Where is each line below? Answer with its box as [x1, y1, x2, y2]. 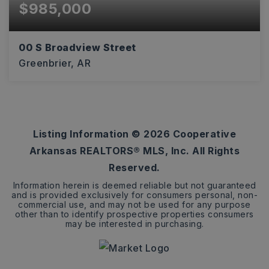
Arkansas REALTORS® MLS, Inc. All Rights [29, 145, 240, 157]
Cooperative [170, 128, 236, 140]
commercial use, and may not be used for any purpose [18, 199, 251, 210]
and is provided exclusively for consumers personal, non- [11, 190, 258, 200]
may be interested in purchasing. [65, 219, 204, 229]
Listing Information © [33, 128, 144, 140]
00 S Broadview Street [19, 41, 136, 53]
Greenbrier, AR [19, 57, 91, 69]
